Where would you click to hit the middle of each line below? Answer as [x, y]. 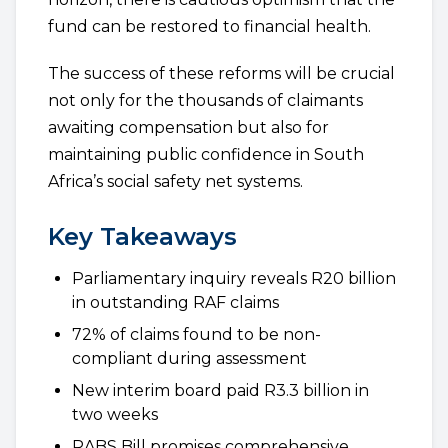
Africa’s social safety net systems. [175, 181]
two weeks [115, 414]
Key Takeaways [142, 236]
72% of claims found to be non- [196, 334]
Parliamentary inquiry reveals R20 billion [234, 278]
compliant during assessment [189, 358]
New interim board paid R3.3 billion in [220, 390]
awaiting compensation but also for [188, 127]
